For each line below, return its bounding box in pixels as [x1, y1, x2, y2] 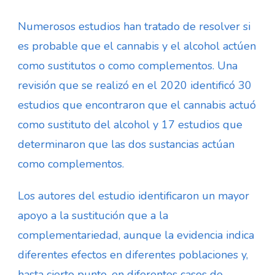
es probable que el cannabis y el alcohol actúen [18, 38, 256, 53]
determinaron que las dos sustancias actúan [18, 136, 234, 152]
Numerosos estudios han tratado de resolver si [18, 18, 250, 34]
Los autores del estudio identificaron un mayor [18, 188, 249, 203]
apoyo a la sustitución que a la [18, 207, 168, 223]
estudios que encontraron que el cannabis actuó [18, 97, 256, 112]
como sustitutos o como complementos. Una [18, 58, 238, 73]
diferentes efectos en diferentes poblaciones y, [18, 247, 248, 262]
